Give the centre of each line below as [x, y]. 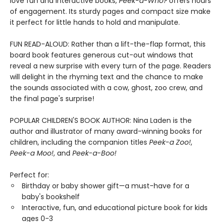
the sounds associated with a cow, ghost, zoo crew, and [106, 88]
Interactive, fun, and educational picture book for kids [115, 208]
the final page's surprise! [52, 99]
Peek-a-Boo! [94, 153]
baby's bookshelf [51, 197]
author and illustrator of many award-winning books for [106, 131]
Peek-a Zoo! [170, 142]
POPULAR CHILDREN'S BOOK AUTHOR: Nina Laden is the [101, 120]
